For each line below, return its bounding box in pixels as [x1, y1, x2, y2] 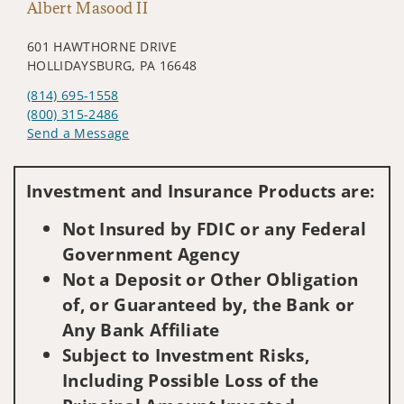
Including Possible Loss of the [62, 367, 319, 392]
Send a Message [27, 124, 130, 142]
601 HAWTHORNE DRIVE [27, 37, 178, 55]
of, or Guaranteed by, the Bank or [62, 291, 355, 317]
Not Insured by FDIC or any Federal [62, 216, 366, 241]
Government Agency [62, 241, 241, 266]
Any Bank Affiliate [62, 317, 220, 342]
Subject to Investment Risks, [62, 342, 309, 367]
